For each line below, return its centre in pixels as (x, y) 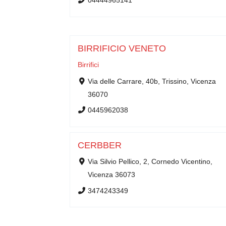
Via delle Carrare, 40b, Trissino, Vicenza (152, 81)
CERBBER (100, 145)
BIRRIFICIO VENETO (122, 48)
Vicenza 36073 (111, 175)
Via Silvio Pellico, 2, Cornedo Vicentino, (150, 161)
